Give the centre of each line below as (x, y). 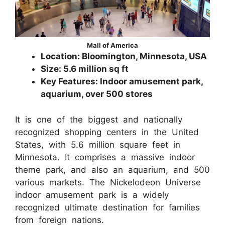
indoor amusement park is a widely (92, 195)
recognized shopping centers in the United (107, 132)
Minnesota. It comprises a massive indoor (105, 157)
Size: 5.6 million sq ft (85, 69)
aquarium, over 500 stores (97, 94)
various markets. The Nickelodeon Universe (108, 182)
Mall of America (113, 45)
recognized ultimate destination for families (107, 207)
